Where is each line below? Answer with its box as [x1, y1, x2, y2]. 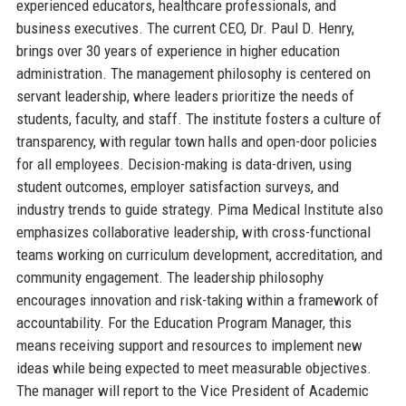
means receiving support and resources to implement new [15, 335, 362, 354]
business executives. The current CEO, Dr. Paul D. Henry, [15, 18, 354, 37]
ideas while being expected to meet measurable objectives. [15, 358, 372, 377]
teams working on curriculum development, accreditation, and [15, 245, 382, 264]
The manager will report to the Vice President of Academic [15, 381, 369, 400]
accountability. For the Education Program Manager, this [15, 313, 352, 332]
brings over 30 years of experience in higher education [15, 41, 340, 60]
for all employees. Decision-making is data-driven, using [15, 154, 352, 173]
